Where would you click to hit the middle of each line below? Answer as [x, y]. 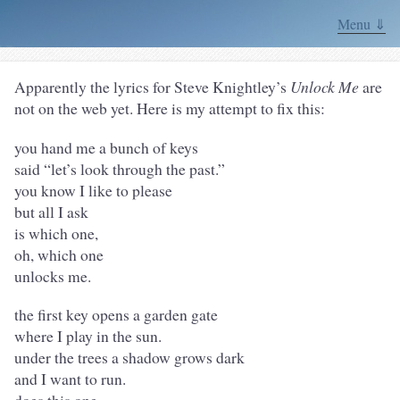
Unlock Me [325, 87]
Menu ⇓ [362, 24]
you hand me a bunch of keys [106, 147]
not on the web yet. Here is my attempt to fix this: [170, 108]
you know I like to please [93, 190]
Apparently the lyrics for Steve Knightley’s [152, 87]
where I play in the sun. [88, 336]
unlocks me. [53, 275]
